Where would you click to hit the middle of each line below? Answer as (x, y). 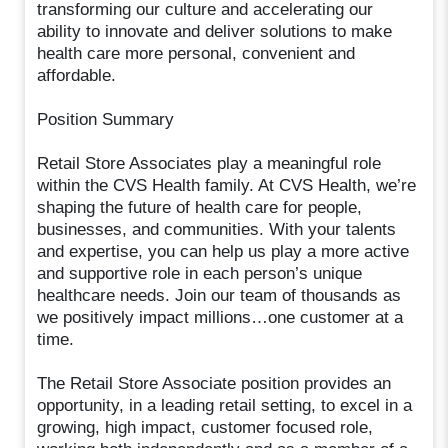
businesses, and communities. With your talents (217, 229)
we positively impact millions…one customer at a (220, 317)
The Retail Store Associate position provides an (214, 383)
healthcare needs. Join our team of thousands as (219, 295)
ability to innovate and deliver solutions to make (215, 31)
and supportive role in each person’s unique (200, 273)
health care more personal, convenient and (196, 53)
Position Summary (106, 119)
